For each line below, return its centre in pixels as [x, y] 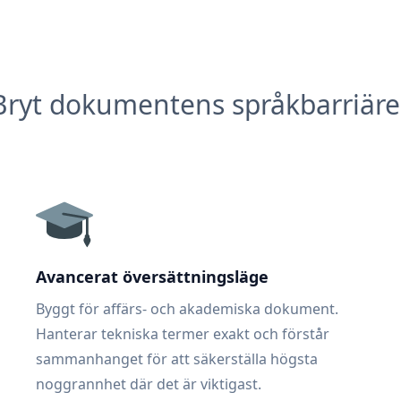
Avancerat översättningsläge [152, 277]
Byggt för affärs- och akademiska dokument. [187, 309]
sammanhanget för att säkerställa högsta [177, 359]
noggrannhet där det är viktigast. [149, 384]
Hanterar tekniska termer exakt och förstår [183, 334]
